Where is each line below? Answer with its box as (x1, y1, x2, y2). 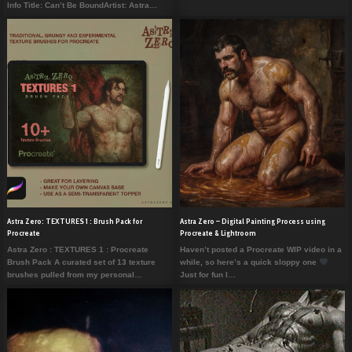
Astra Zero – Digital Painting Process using (179, 216, 325, 227)
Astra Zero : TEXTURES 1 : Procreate (6, 244, 148, 254)
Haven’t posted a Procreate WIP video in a (179, 244, 342, 254)
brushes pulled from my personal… (6, 269, 142, 279)
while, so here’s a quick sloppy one (179, 257, 319, 266)
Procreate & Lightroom (179, 228, 256, 239)
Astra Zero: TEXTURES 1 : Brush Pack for (6, 216, 142, 227)
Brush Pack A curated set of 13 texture (6, 257, 156, 266)
